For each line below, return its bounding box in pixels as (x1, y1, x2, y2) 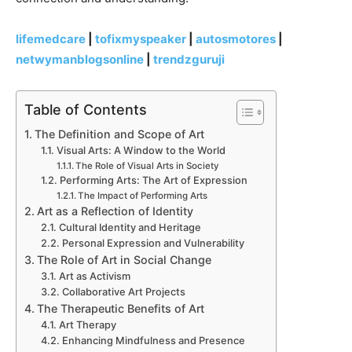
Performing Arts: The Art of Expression (59, 174, 247, 187)
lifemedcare (16, 31, 86, 47)
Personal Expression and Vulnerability (61, 237, 244, 250)
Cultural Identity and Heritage (58, 222, 201, 234)
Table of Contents (24, 101, 147, 119)
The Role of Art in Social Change (36, 253, 211, 267)
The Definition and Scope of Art (34, 127, 204, 141)
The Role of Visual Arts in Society (75, 160, 219, 172)
